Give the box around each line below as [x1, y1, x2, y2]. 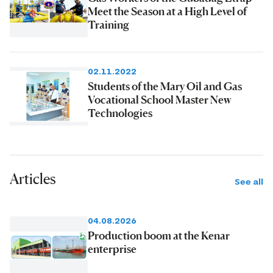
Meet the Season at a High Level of [88, 4, 247, 18]
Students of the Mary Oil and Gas [88, 79, 242, 93]
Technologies [88, 106, 152, 120]
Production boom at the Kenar [88, 228, 230, 242]
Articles [10, 170, 56, 188]
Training [88, 18, 129, 32]
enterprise [88, 241, 136, 255]
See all [235, 177, 263, 188]
